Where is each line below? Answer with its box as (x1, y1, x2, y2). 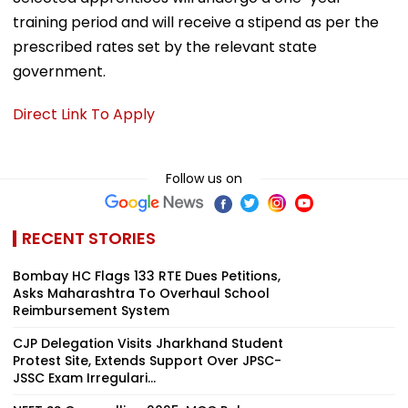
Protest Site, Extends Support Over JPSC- (13, 351, 281, 370)
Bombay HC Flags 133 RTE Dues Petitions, (13, 266, 280, 285)
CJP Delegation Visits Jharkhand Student (13, 333, 283, 352)
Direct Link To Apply (13, 103, 155, 125)
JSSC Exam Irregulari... (13, 368, 156, 387)
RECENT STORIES (22, 226, 156, 250)
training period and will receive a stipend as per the (13, 11, 379, 33)
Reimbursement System (13, 301, 169, 320)
